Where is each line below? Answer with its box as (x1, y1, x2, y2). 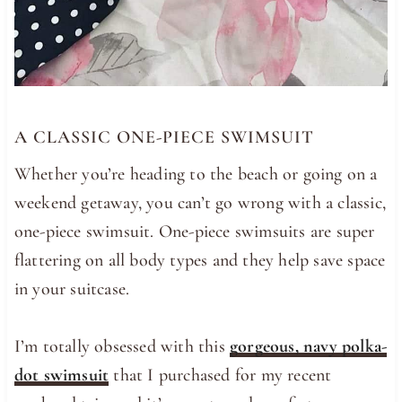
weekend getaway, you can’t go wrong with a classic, (13, 191, 387, 214)
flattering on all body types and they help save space (13, 249, 386, 271)
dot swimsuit (13, 363, 109, 386)
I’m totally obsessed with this (13, 335, 231, 357)
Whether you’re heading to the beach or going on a (13, 162, 378, 185)
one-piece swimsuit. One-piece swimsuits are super (13, 220, 375, 242)
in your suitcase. (13, 277, 130, 300)
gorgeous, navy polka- (230, 335, 388, 357)
